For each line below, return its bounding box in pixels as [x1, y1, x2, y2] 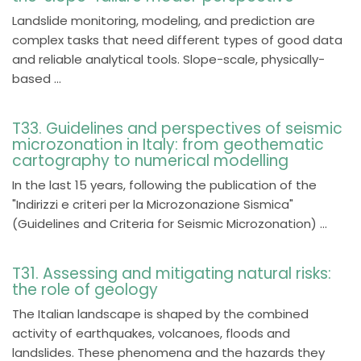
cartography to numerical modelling [12, 150, 288, 172]
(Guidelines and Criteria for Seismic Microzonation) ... [12, 215, 327, 232]
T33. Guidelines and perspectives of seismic [12, 118, 342, 139]
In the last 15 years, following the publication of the [12, 176, 317, 193]
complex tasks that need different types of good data [12, 31, 342, 48]
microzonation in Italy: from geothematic [12, 134, 324, 156]
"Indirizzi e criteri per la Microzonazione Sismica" [12, 196, 293, 213]
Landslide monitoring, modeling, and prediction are [12, 12, 315, 29]
